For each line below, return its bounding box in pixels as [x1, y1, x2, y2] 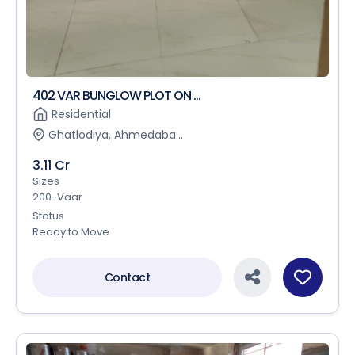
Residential [52, 105, 111, 122]
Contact [104, 269, 151, 285]
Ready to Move [32, 223, 109, 239]
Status [32, 208, 64, 223]
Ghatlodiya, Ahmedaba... [48, 126, 183, 143]
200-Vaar [32, 189, 82, 204]
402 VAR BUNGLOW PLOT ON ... [32, 86, 200, 105]
